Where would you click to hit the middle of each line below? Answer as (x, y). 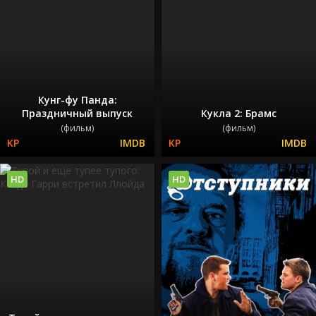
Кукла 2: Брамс (239, 114)
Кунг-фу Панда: (77, 100)
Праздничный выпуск (77, 114)
